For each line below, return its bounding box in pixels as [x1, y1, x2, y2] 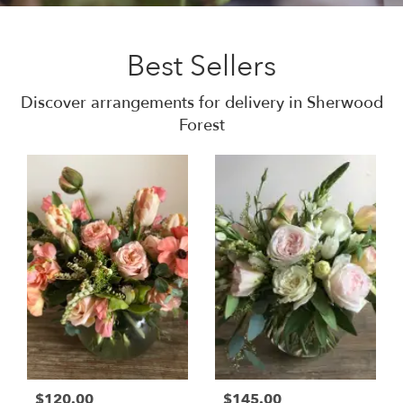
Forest [178, 114, 225, 138]
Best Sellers [127, 47, 276, 87]
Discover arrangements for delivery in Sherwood [20, 92, 383, 115]
